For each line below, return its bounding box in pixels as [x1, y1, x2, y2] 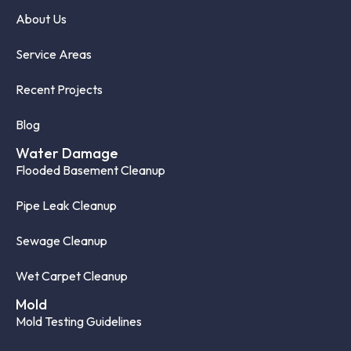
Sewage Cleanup [16, 232, 107, 248]
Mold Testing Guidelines [16, 313, 142, 329]
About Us [16, 10, 67, 27]
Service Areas [16, 45, 92, 62]
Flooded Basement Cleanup [16, 161, 165, 178]
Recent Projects [16, 81, 103, 97]
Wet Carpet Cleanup [16, 267, 128, 284]
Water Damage [16, 143, 118, 162]
